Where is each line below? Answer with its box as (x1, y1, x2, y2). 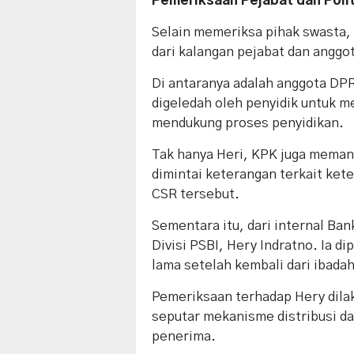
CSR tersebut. (152, 187, 239, 201)
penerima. (152, 330, 216, 344)
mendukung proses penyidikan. (152, 116, 344, 130)
